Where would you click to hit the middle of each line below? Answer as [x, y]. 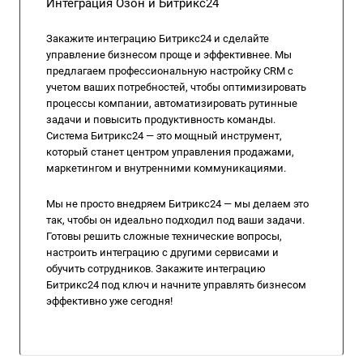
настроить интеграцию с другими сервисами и [162, 252]
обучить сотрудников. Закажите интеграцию [156, 269]
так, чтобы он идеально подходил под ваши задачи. [175, 220]
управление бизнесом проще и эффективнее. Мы [169, 55]
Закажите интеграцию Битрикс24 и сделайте [158, 38]
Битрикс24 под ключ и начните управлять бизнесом [176, 285]
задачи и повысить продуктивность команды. [161, 120]
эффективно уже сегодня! [109, 301]
